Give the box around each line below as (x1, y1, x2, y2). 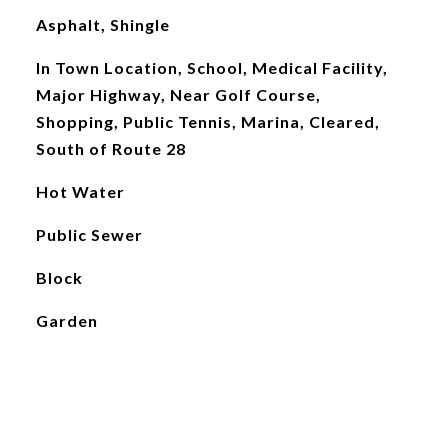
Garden (35, 311, 98, 330)
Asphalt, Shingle (35, 15, 170, 34)
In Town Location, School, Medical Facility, (35, 58, 388, 77)
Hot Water (35, 182, 125, 201)
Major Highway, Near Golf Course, (35, 85, 321, 104)
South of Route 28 (35, 139, 186, 158)
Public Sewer (35, 225, 143, 244)
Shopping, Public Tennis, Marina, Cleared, (35, 112, 380, 131)
